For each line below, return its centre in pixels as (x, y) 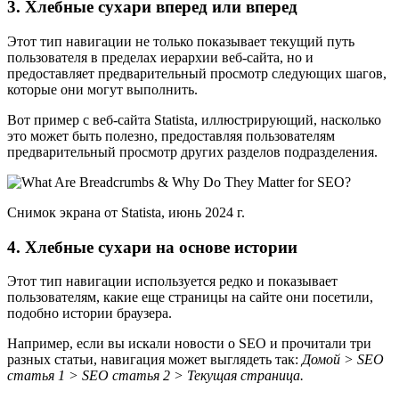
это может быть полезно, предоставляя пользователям (171, 135)
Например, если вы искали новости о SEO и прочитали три (189, 344)
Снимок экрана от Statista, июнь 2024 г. (126, 212)
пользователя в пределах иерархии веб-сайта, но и (160, 57)
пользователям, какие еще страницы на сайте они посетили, (190, 297)
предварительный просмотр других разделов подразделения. (192, 151)
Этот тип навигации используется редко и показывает (172, 281)
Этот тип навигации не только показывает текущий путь (181, 41)
